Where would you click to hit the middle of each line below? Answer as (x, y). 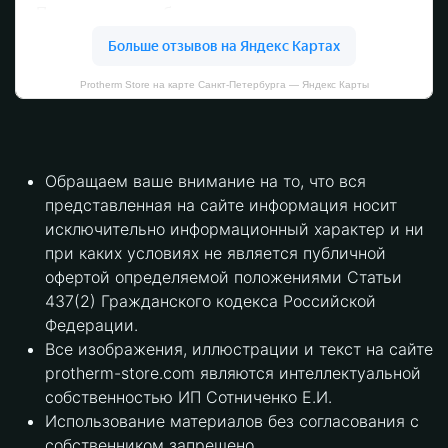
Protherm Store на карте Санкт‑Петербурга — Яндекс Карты (224, 85)
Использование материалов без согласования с (232, 421)
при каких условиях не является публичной (215, 253)
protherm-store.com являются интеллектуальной (233, 373)
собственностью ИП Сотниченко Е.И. (188, 397)
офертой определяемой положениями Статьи (223, 277)
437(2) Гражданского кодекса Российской (210, 301)
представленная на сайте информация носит (221, 205)
